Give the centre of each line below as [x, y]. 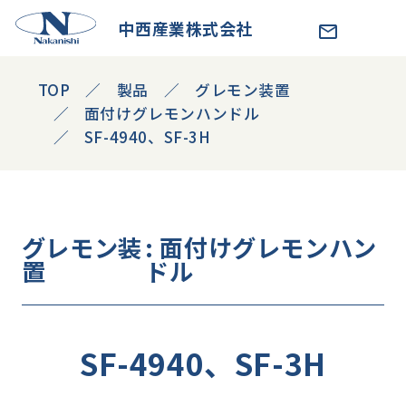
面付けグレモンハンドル [172, 114]
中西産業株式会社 [186, 28]
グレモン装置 [242, 90]
